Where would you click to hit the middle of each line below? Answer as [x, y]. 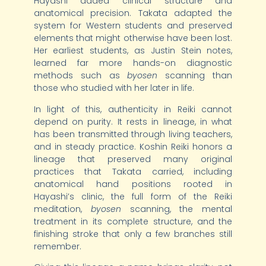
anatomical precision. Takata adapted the [133, 13]
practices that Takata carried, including [133, 171]
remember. [57, 246]
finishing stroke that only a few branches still [133, 234]
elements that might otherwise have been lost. [133, 38]
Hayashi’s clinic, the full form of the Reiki [133, 196]
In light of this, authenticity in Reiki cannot [133, 109]
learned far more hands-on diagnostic [133, 63]
